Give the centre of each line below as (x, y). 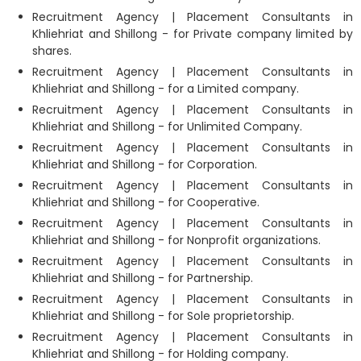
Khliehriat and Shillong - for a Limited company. (166, 88)
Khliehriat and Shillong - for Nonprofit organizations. (176, 240)
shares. (52, 50)
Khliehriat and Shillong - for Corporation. (145, 164)
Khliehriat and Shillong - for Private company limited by (193, 33)
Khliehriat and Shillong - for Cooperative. (146, 202)
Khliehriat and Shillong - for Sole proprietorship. (163, 315)
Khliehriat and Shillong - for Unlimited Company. (167, 126)
